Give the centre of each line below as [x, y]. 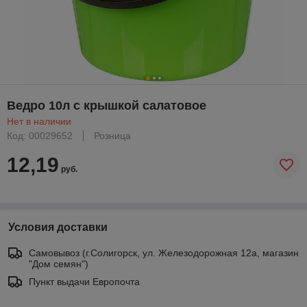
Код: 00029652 [40, 135]
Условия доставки [58, 227]
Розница [112, 135]
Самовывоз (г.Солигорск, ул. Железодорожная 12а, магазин [164, 253]
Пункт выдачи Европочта [84, 281]
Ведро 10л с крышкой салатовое [107, 105]
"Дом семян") [59, 263]
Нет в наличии [39, 121]
